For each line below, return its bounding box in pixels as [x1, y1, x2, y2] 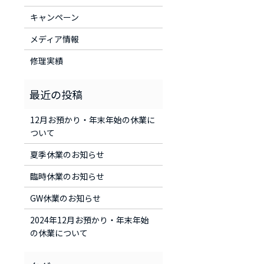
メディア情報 [29, 32, 79, 45]
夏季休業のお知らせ [29, 148, 104, 160]
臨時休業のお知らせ [29, 170, 104, 182]
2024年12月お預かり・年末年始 [29, 213, 149, 226]
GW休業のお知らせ [29, 192, 101, 204]
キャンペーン [29, 11, 79, 23]
